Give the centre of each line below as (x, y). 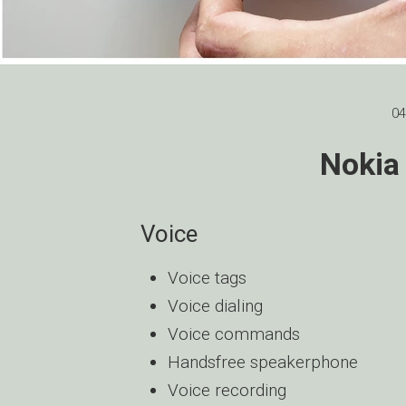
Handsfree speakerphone (263, 362)
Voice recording (227, 390)
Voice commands (234, 334)
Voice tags (207, 278)
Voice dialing (215, 306)
